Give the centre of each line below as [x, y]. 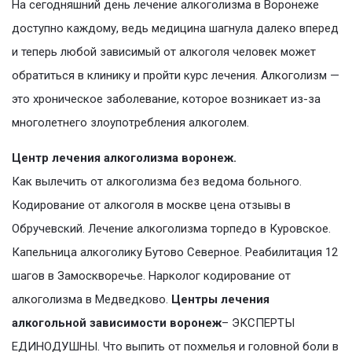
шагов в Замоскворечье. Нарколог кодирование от [151, 276]
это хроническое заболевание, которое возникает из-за [166, 99]
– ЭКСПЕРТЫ [258, 323]
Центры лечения [220, 300]
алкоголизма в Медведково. [92, 300]
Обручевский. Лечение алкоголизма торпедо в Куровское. [171, 229]
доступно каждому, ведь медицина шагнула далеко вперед [175, 29]
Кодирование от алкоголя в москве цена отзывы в [151, 205]
